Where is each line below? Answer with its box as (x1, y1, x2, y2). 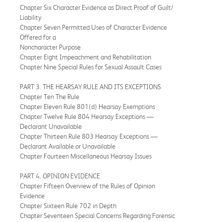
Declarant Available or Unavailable (20, 142, 117, 150)
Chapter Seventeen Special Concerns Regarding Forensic (20, 211, 175, 220)
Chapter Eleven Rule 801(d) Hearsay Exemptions (20, 102, 157, 111)
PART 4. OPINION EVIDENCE (20, 171, 102, 180)
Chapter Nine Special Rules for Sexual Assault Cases (20, 62, 163, 71)
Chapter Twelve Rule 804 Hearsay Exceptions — (20, 112, 154, 120)
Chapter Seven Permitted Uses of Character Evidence (20, 23, 167, 31)
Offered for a (20, 33, 56, 41)
